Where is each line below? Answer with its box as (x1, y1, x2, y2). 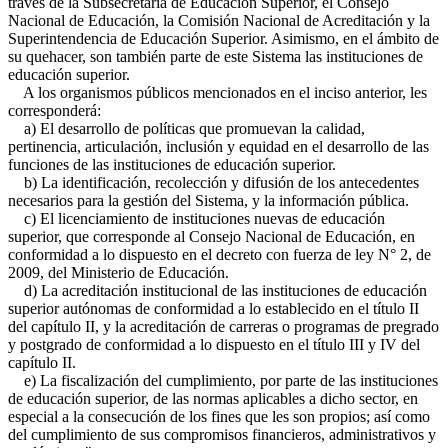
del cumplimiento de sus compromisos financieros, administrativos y (8, 426, 436, 443)
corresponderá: (8, 102, 101, 119)
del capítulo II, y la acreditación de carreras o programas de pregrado (8, 318, 439, 335)
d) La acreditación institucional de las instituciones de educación (8, 282, 427, 299)
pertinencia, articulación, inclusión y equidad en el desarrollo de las (8, 138, 429, 155)
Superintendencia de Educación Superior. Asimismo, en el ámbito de (8, 30, 439, 47)
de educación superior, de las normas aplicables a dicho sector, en (8, 390, 418, 407)
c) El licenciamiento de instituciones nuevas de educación (8, 210, 385, 227)
